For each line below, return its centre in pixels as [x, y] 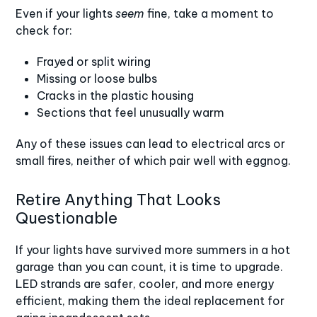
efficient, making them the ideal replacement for [150, 300]
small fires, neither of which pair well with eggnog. [154, 160]
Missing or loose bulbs [97, 78]
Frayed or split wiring [94, 61]
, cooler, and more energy [204, 283]
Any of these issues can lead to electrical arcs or [151, 143]
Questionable [67, 218]
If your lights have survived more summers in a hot [153, 249]
